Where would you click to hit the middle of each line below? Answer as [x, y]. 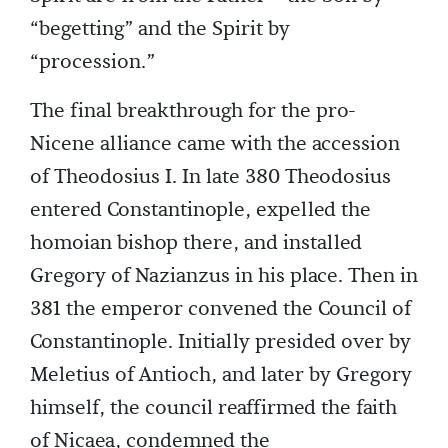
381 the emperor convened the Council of [220, 308]
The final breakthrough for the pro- [193, 110]
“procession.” [92, 61]
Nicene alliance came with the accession [215, 143]
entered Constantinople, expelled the [200, 209]
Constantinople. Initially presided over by [220, 341]
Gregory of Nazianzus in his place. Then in [224, 275]
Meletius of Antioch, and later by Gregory [221, 374]
